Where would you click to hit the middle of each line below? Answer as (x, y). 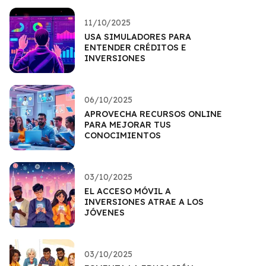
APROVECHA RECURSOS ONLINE (153, 114)
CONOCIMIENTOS (123, 135)
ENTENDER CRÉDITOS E (135, 47)
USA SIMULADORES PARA (138, 37)
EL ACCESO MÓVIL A (128, 191)
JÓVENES (104, 212)
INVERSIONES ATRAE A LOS (144, 202)
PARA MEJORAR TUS (128, 124)
